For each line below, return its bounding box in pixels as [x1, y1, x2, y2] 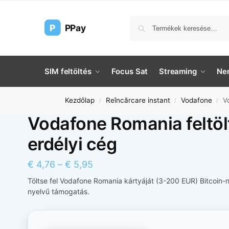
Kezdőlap [65, 96, 95, 105]
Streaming [158, 66, 197, 77]
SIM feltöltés [44, 66, 91, 77]
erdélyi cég [27, 133, 117, 155]
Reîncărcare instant [105, 96, 170, 105]
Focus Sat [111, 66, 148, 77]
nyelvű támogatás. [27, 187, 89, 196]
